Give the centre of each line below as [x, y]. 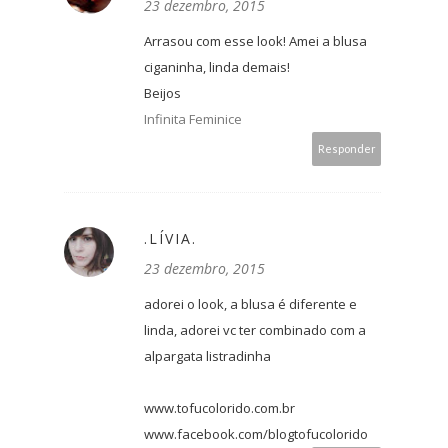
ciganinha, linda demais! [217, 67]
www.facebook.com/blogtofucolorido [256, 434]
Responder [346, 149]
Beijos [162, 93]
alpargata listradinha [207, 356]
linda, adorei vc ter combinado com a [255, 330]
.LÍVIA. [170, 239]
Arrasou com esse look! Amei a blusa [255, 41]
